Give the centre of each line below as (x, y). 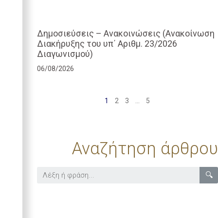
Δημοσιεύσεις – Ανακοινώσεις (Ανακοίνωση (126, 33)
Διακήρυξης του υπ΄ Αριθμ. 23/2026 (107, 43)
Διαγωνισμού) (65, 54)
